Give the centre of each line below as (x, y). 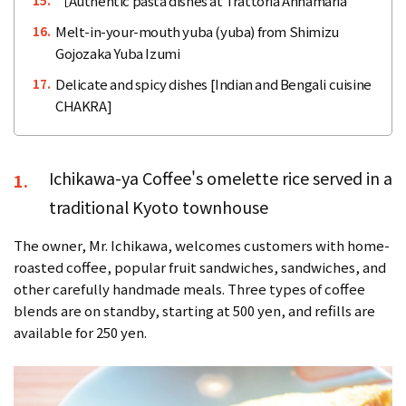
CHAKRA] (84, 105)
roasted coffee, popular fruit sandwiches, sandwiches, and (200, 266)
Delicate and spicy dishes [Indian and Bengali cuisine (213, 83)
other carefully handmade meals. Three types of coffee (189, 288)
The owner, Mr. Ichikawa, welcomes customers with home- (202, 245)
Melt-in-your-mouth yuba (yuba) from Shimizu (197, 31)
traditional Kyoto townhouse (159, 206)
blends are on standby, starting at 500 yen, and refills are (194, 310)
